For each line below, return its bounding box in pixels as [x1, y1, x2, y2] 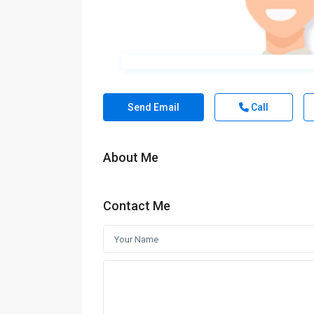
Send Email [128, 102, 179, 114]
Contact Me [103, 198, 170, 214]
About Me [103, 150, 158, 165]
